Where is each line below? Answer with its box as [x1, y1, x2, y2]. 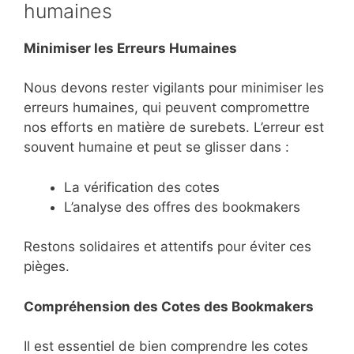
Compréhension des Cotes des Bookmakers [24, 298, 314, 314]
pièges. [24, 258, 70, 275]
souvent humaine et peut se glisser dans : [24, 139, 289, 156]
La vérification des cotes [64, 179, 220, 195]
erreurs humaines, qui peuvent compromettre [24, 100, 310, 116]
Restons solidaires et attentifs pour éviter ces [24, 239, 311, 255]
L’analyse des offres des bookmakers [64, 198, 300, 215]
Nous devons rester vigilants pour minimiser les [24, 80, 324, 96]
